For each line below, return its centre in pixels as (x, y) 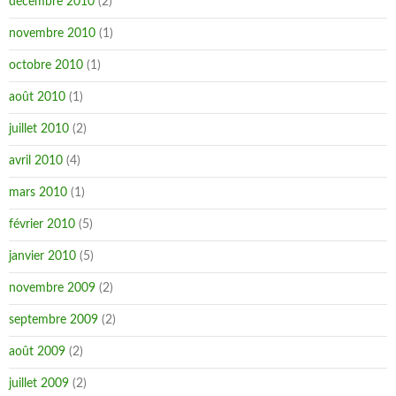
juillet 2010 (39, 129)
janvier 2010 (42, 256)
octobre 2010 (46, 65)
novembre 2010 (52, 34)
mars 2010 (38, 193)
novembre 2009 (52, 288)
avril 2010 (36, 161)
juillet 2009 (39, 384)
